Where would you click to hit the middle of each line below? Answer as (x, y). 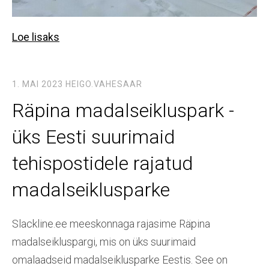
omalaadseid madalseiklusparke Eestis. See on (120, 260)
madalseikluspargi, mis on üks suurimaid (104, 242)
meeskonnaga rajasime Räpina (140, 224)
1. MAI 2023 (38, 84)
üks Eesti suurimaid (93, 137)
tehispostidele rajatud (102, 164)
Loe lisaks (36, 37)
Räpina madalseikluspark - (123, 111)
